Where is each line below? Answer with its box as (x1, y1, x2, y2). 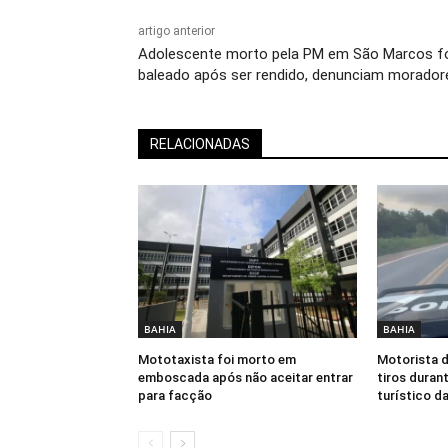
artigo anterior (138, 24, 215, 39)
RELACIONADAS (150, 136, 250, 153)
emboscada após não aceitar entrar (138, 370, 353, 386)
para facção (138, 388, 212, 404)
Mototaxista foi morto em (138, 352, 296, 368)
